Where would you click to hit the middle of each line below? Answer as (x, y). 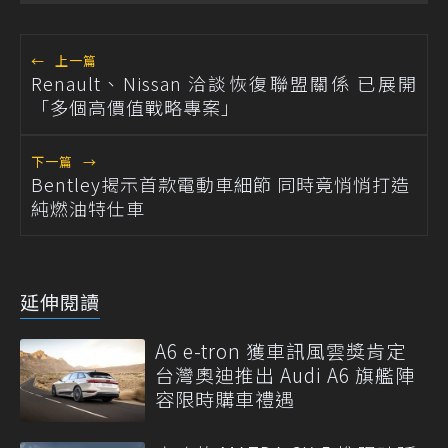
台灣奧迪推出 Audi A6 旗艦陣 (285, 374)
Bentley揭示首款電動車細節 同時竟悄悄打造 (220, 183)
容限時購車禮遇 (225, 398)
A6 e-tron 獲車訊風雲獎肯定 (280, 350)
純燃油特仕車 (88, 207)
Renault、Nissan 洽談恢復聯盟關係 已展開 (224, 82)
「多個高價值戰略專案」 (135, 106)
